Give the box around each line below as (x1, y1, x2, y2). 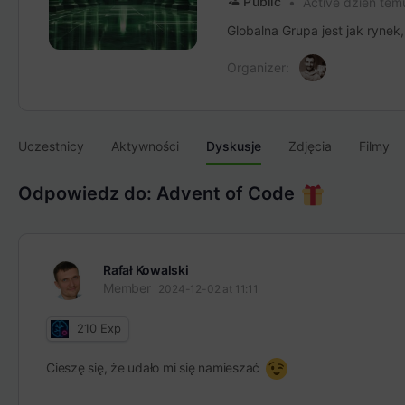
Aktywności (111, 138, 179, 154)
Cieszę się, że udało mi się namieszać (46, 359, 263, 375)
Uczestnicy (18, 138, 84, 154)
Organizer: (227, 60, 289, 75)
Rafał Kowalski (103, 261, 189, 278)
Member (103, 279, 151, 296)
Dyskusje (206, 138, 261, 154)
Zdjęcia (288, 138, 332, 154)
